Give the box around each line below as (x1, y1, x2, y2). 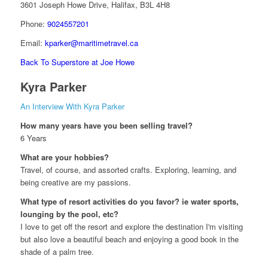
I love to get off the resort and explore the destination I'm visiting (20, 221, 243, 233)
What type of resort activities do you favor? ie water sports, (20, 196, 239, 208)
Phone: (20, 18, 47, 30)
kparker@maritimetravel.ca (44, 37, 138, 49)
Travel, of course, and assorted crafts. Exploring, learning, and (20, 164, 236, 176)
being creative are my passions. (20, 176, 131, 188)
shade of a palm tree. (20, 246, 94, 258)
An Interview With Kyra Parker (20, 100, 124, 112)
